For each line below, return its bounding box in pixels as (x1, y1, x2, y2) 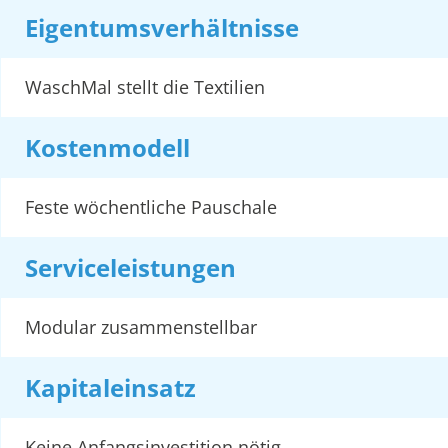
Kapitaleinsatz (25, 370, 196, 404)
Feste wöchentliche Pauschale (25, 194, 277, 219)
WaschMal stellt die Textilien (25, 74, 265, 99)
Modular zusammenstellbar (25, 314, 257, 339)
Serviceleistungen (25, 250, 236, 284)
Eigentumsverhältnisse (25, 10, 299, 44)
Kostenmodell (25, 130, 190, 164)
